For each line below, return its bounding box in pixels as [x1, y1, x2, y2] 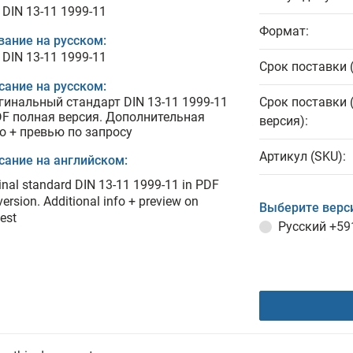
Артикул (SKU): [259, 149, 346, 164]
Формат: [259, 24, 309, 39]
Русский [278, 219, 329, 234]
